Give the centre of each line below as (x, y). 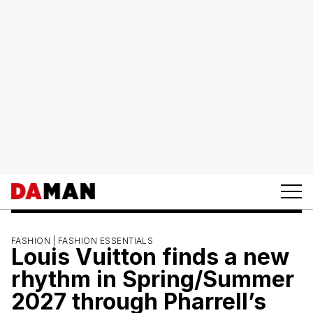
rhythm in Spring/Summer (153, 279)
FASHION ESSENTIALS (105, 240)
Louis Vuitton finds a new (150, 256)
